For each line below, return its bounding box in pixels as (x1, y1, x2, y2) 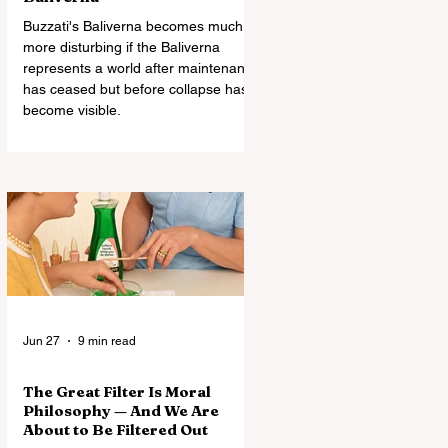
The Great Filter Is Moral (23, 382, 211, 401)
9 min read (78, 334, 136, 348)
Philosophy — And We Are (23, 401, 219, 420)
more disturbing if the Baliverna (23, 39, 220, 55)
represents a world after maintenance (23, 60, 260, 76)
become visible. (23, 102, 121, 118)
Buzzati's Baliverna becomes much (23, 18, 243, 34)
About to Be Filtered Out (23, 420, 208, 439)
